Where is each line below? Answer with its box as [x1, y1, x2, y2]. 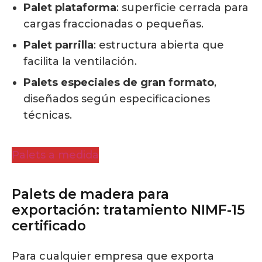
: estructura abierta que [94, 39, 224, 52]
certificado [12, 218, 86, 235]
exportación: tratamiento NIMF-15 [12, 202, 245, 219]
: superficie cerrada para [116, 1, 249, 15]
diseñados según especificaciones [23, 92, 210, 106]
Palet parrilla [23, 39, 94, 52]
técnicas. [23, 109, 72, 122]
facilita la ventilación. [23, 55, 137, 68]
